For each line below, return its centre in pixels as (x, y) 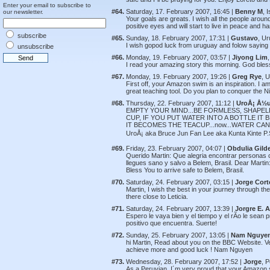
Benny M (249, 11)
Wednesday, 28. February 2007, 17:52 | (185, 262)
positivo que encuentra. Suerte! (171, 223)
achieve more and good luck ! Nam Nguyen (189, 250)
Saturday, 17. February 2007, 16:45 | (181, 11)
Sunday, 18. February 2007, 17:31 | (178, 38)
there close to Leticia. (157, 196)
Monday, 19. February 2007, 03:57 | (179, 57)
